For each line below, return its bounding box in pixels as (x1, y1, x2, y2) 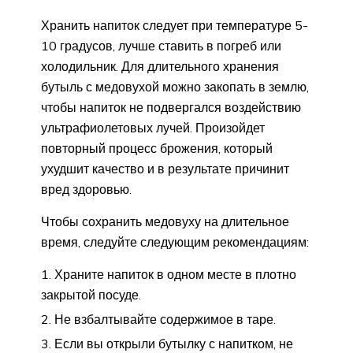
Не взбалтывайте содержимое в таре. (54, 310, 276, 327)
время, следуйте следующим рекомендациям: (41, 233, 309, 250)
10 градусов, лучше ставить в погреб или (41, 37, 281, 54)
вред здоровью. (41, 180, 132, 197)
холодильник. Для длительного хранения (41, 58, 279, 74)
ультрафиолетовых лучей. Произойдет (41, 119, 265, 136)
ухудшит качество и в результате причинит (41, 160, 289, 176)
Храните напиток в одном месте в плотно (54, 266, 296, 282)
